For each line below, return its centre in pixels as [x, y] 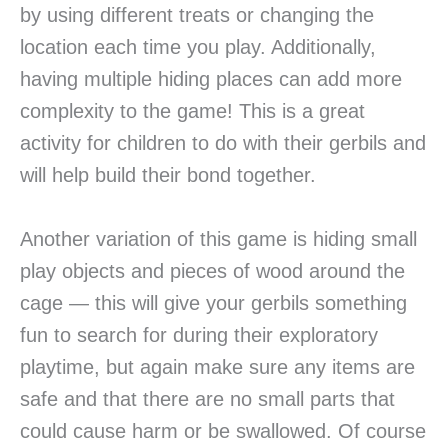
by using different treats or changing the [197, 15]
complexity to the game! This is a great [192, 111]
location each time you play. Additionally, [198, 47]
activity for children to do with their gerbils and [223, 143]
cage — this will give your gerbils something [213, 303]
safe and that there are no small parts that [207, 399]
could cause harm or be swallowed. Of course [223, 431]
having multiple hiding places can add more [211, 79]
